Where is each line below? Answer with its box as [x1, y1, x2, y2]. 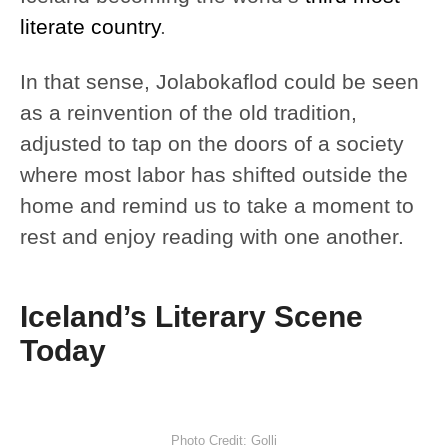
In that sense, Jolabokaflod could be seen [20, 70, 419, 93]
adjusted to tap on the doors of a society [20, 132, 404, 155]
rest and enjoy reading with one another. [20, 225, 404, 248]
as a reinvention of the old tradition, [20, 101, 357, 124]
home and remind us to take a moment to [20, 194, 414, 217]
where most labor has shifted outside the [20, 163, 408, 186]
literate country [20, 15, 160, 38]
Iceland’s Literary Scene [20, 300, 363, 333]
